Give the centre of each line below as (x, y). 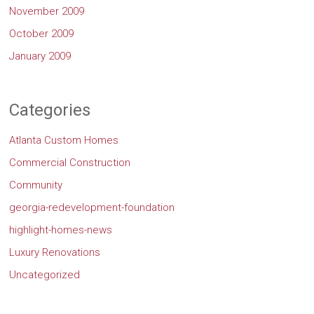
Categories (50, 110)
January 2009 (40, 56)
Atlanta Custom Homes (64, 140)
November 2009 (47, 11)
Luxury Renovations (55, 252)
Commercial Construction (70, 162)
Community (36, 185)
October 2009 (42, 33)
